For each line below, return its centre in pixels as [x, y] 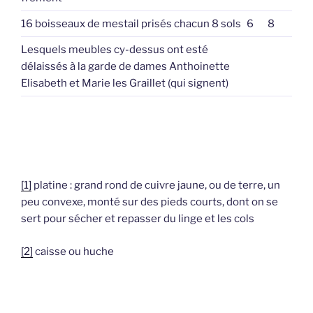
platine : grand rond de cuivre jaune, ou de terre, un [156, 185]
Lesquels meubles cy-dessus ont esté [115, 49]
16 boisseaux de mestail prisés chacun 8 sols [131, 23]
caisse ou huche [73, 251]
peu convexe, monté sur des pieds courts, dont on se [150, 202]
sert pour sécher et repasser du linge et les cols [138, 219]
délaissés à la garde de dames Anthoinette [125, 66]
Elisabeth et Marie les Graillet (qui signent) [125, 83]
